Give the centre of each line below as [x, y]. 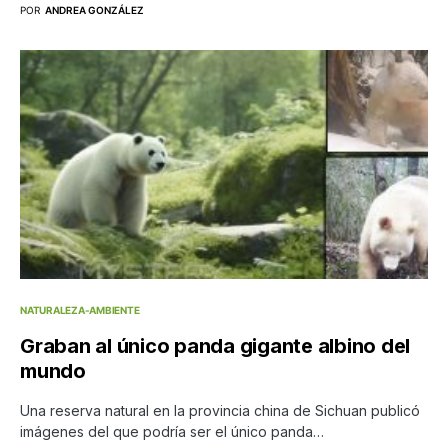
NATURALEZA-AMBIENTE [80, 310]
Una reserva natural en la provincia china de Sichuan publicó [220, 411]
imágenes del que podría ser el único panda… [172, 432]
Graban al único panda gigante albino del [215, 346]
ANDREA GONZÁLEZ [94, 10]
